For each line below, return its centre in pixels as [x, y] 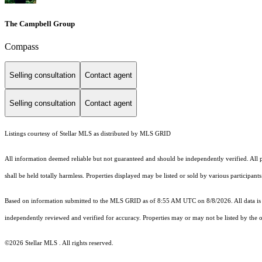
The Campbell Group [40, 23]
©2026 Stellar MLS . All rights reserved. [59, 243]
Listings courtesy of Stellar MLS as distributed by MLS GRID [88, 134]
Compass [22, 46]
